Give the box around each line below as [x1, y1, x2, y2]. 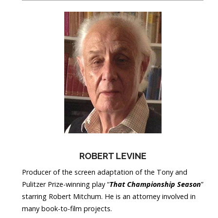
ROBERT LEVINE [79, 151, 146, 162]
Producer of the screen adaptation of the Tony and [22, 167, 187, 177]
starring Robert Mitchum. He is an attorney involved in [22, 192, 196, 201]
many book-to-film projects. [22, 204, 112, 214]
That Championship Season [109, 180, 201, 189]
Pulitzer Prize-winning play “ [22, 180, 109, 189]
